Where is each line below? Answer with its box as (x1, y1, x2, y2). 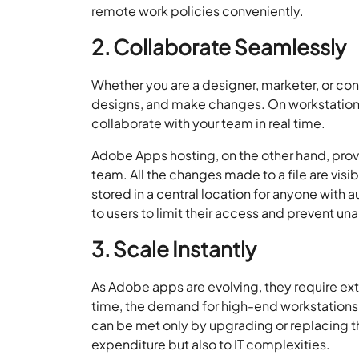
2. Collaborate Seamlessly (91, 33, 347, 60)
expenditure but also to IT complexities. (91, 335, 333, 353)
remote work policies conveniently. (91, 2, 326, 19)
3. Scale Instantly (91, 235, 257, 262)
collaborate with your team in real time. (91, 114, 329, 131)
